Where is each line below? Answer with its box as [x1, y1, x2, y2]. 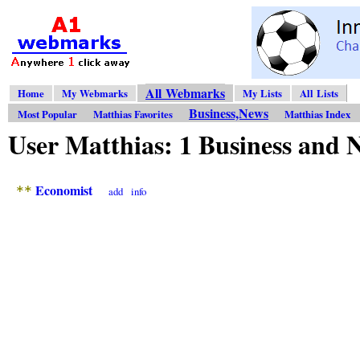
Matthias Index [284, 107, 350, 122]
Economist [35, 180, 92, 199]
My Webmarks [62, 86, 128, 101]
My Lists [243, 86, 282, 101]
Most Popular [18, 107, 77, 122]
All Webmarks [145, 84, 225, 103]
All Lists [300, 86, 338, 101]
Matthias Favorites [93, 107, 173, 122]
